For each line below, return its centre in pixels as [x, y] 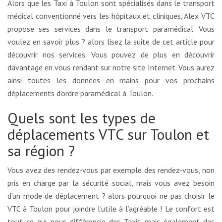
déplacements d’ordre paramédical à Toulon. [80, 93]
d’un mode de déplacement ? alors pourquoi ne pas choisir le [111, 195]
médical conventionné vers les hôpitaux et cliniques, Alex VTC [111, 16]
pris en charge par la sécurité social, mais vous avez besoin [111, 183]
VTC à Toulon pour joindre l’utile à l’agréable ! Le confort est [111, 208]
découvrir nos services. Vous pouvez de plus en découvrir [111, 54]
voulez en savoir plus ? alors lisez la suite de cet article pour [111, 41]
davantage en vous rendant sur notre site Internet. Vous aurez [111, 67]
